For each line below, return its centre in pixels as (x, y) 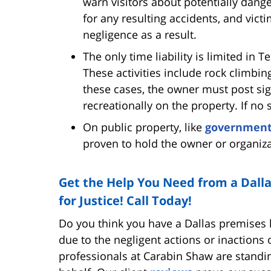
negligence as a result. (140, 34)
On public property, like (144, 127)
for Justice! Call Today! (125, 200)
